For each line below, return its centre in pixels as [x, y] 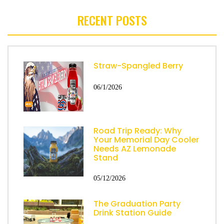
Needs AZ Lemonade [135, 149]
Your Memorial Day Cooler [146, 140]
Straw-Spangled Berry [138, 66]
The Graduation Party [137, 203]
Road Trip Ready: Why [137, 131]
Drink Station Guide [132, 212]
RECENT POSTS [112, 20]
